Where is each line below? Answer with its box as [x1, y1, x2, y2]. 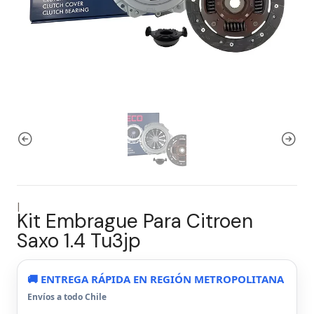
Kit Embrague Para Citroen [17, 208, 253, 234]
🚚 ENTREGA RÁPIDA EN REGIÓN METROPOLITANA [27, 272, 284, 286]
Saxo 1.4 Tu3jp [17, 228, 141, 254]
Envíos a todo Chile [27, 291, 107, 303]
